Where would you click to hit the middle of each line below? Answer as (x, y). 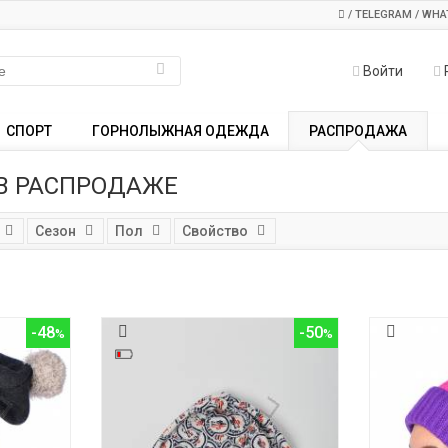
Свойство (214, 231)
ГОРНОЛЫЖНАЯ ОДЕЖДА (180, 131)
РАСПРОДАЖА (358, 131)
